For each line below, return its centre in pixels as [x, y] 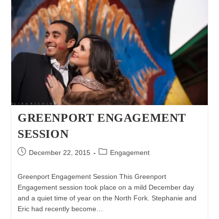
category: [112, 162]
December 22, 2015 [59, 152]
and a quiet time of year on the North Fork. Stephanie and [107, 198]
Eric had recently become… [60, 208]
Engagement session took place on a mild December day [106, 187]
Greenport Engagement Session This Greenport [92, 176]
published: [33, 162]
